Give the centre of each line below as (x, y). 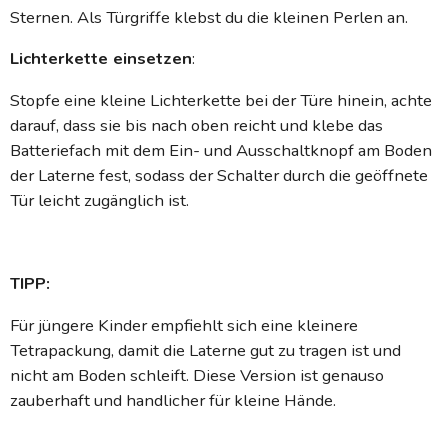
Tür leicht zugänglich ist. (99, 201)
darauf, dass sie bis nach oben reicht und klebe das (196, 126)
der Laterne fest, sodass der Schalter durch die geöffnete (219, 176)
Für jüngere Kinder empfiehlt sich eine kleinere (184, 326)
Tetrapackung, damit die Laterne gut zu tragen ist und (205, 351)
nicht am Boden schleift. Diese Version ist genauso (197, 376)
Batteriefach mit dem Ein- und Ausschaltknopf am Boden (221, 151)
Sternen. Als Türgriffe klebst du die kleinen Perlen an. (209, 17)
